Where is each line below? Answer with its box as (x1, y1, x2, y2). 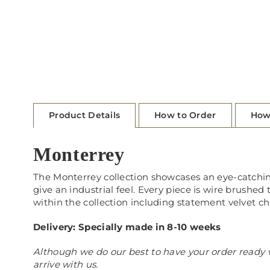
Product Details (49, 110, 121, 121)
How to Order (154, 110, 216, 121)
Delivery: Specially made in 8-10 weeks (33, 221, 221, 233)
